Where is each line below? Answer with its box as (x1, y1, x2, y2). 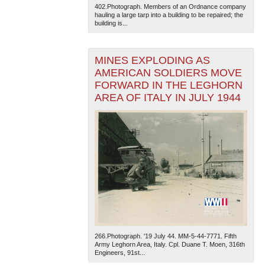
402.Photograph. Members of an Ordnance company (94, 2, 246, 10)
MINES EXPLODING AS (94, 54, 210, 66)
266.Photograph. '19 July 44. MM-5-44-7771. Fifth (94, 232, 237, 240)
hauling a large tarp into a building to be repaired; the (94, 11, 243, 18)
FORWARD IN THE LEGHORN (94, 79, 243, 91)
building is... (94, 19, 128, 27)
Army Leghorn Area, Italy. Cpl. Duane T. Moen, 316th (94, 241, 245, 248)
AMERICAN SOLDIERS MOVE (94, 66, 242, 79)
